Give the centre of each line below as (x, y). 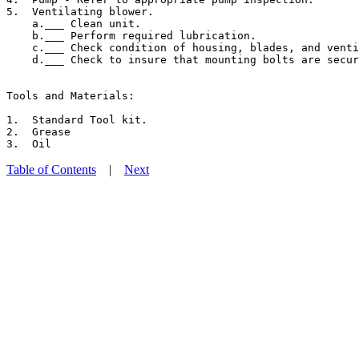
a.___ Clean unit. (74, 23)
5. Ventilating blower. (80, 11)
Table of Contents (51, 169)
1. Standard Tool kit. (77, 119)
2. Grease (38, 131)
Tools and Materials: (71, 95)
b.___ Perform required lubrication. (131, 35)
